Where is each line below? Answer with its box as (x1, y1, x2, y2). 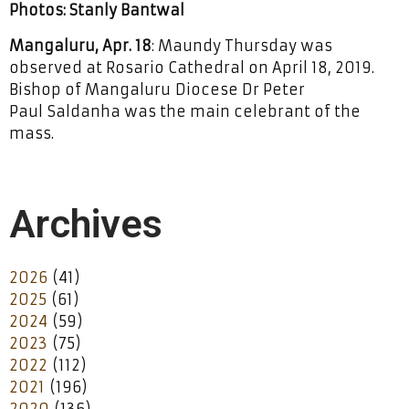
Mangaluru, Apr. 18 (9, 36, 152, 55)
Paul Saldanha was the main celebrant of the (9, 101, 361, 121)
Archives (9, 200, 163, 246)
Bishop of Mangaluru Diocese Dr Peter (9, 79, 305, 99)
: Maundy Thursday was (152, 36, 332, 55)
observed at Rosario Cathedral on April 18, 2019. (9, 58, 374, 77)
